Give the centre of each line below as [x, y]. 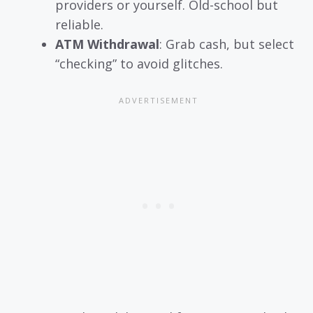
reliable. [79, 24]
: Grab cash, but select [227, 44]
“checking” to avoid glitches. [139, 63]
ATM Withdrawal [107, 44]
